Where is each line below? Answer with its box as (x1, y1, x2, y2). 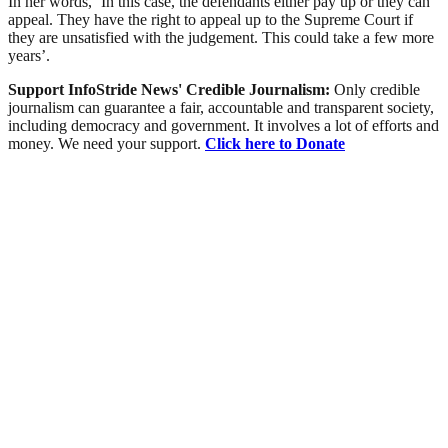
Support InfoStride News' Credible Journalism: (8, 80, 334, 98)
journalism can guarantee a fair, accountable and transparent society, (8, 98, 434, 116)
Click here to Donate (205, 134, 345, 152)
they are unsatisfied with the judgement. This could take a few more (8, 28, 434, 46)
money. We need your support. (8, 134, 205, 152)
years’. (8, 46, 50, 64)
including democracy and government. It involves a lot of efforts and (8, 116, 439, 134)
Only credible (334, 80, 420, 98)
